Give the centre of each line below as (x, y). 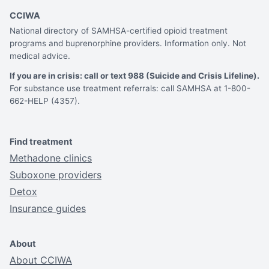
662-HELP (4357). (45, 101)
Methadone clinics (51, 158)
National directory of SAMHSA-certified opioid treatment (119, 31)
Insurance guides (48, 208)
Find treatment (41, 141)
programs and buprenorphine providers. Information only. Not (128, 44)
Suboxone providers (56, 174)
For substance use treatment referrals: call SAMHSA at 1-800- (130, 89)
